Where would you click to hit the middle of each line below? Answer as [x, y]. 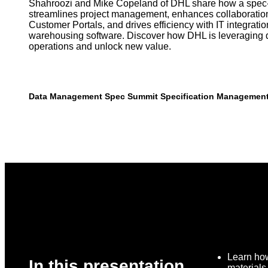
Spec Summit [131, 96]
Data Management [66, 96]
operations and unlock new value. [100, 46]
